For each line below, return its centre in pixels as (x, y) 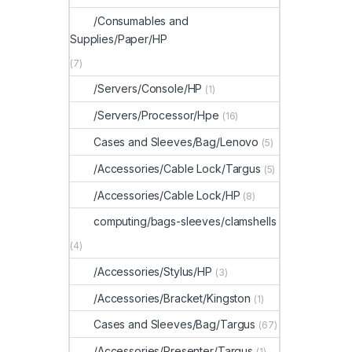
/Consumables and (141, 21)
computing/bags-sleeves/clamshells (185, 222)
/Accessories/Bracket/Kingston (172, 298)
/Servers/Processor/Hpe (156, 115)
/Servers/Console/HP (148, 89)
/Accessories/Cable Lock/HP (167, 195)
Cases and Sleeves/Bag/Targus (175, 324)
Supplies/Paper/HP (119, 39)
